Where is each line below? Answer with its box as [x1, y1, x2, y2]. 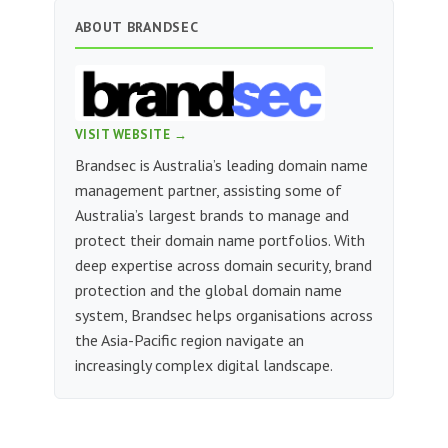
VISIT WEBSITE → [74, 126, 188, 144]
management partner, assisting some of [74, 180, 342, 201]
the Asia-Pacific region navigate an [74, 330, 304, 351]
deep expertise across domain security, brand [74, 255, 372, 276]
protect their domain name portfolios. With [74, 230, 365, 251]
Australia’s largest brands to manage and [74, 205, 349, 226]
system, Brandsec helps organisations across [74, 305, 373, 326]
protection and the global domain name [74, 280, 342, 301]
